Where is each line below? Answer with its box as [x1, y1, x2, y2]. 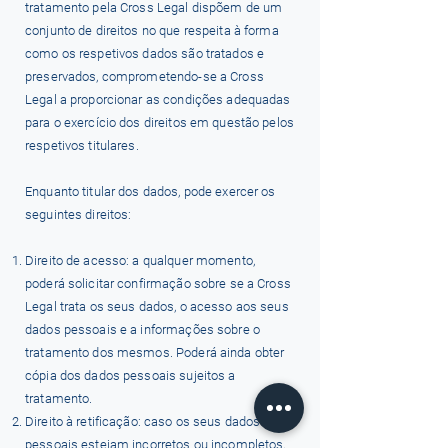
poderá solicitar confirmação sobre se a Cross [25, 276, 291, 291]
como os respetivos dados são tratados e [25, 46, 265, 61]
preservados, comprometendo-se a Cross [25, 69, 264, 84]
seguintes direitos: [25, 207, 132, 222]
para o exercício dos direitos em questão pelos [25, 115, 294, 130]
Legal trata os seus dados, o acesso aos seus [25, 299, 289, 314]
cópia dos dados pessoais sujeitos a [25, 368, 236, 383]
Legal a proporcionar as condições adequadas [25, 92, 291, 107]
